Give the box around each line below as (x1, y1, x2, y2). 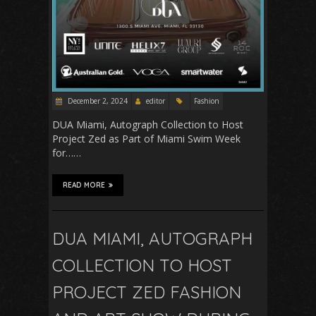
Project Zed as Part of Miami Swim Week (52, 132, 241, 146)
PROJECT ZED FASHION (52, 281, 241, 303)
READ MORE (63, 181, 105, 190)
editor (146, 96, 165, 107)
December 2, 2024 (66, 96, 128, 107)
